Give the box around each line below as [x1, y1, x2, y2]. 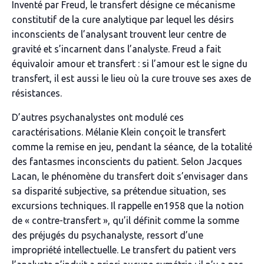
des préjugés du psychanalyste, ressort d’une [12, 230, 203, 240]
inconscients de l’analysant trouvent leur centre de [12, 29, 226, 39]
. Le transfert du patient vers [117, 245, 236, 255]
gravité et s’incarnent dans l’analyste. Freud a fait [12, 44, 221, 54]
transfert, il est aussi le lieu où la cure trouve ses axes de [12, 73, 251, 84]
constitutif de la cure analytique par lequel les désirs [12, 14, 234, 25]
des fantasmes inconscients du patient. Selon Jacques [12, 156, 242, 167]
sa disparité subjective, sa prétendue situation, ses [12, 186, 226, 196]
